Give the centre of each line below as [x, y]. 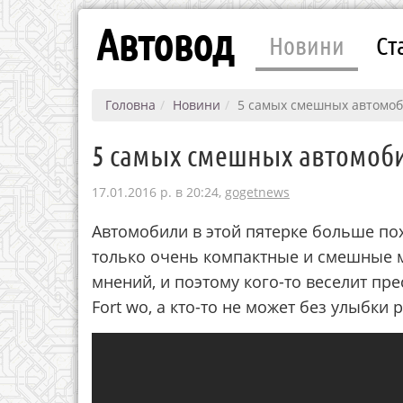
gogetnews [257, 192]
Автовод [165, 43]
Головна [130, 105]
